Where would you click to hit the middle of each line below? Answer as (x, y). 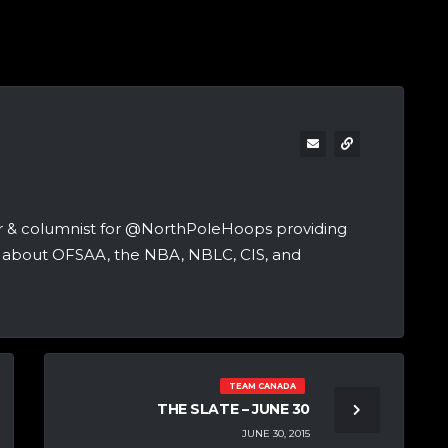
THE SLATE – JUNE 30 (233, 409)
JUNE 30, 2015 (276, 433)
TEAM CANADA (263, 386)
